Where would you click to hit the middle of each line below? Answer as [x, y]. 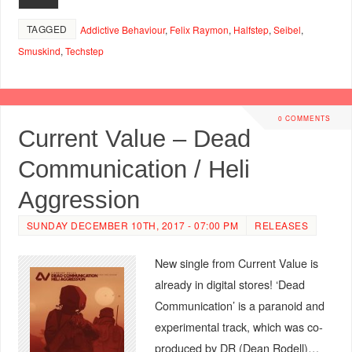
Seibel [287, 30]
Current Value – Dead [134, 138]
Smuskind [39, 51]
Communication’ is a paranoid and [239, 305]
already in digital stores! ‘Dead [229, 284]
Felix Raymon [199, 30]
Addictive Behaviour [122, 30]
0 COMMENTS [304, 118]
